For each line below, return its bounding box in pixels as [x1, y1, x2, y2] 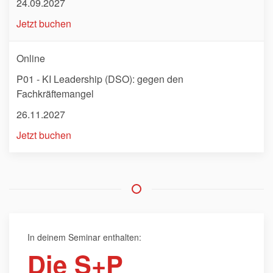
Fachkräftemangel [16, 87, 94, 101]
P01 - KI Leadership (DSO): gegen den [16, 72, 183, 87]
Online [16, 51, 45, 66]
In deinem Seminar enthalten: [27, 231, 141, 244]
